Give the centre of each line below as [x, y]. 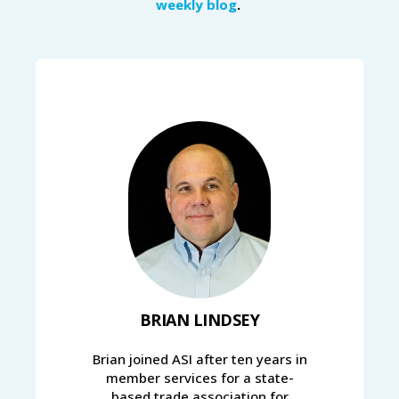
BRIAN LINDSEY [199, 320]
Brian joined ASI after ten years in [199, 359]
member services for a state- [199, 378]
